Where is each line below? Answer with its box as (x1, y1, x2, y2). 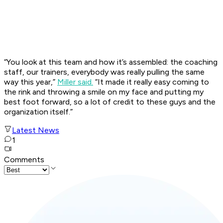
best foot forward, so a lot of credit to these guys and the (4, 97, 216, 107)
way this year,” (4, 77, 57, 87)
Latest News (12, 125, 59, 135)
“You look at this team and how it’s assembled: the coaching (4, 57, 218, 67)
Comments (4, 155, 44, 165)
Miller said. (57, 77, 93, 87)
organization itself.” (4, 107, 73, 117)
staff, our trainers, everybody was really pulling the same (4, 67, 205, 77)
